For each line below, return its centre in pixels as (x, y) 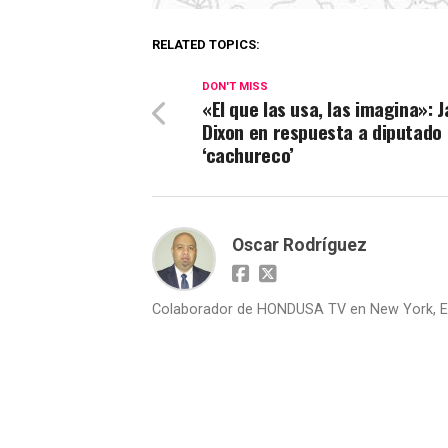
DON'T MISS (235, 86)
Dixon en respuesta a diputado (322, 131)
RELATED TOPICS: (206, 44)
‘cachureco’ (248, 154)
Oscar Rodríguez (299, 245)
